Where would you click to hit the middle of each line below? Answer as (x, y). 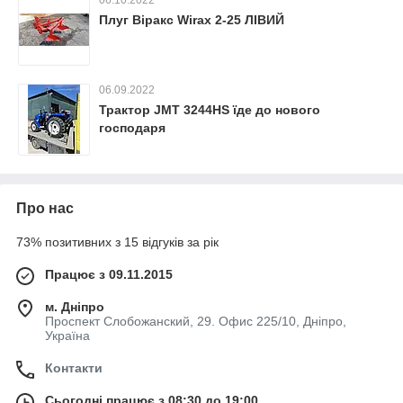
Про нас (45, 208)
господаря (132, 127)
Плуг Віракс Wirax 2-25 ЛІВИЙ (192, 19)
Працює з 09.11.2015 (109, 274)
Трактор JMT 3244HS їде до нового (210, 109)
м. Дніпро (75, 306)
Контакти (74, 367)
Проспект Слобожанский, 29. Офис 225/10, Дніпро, (196, 321)
